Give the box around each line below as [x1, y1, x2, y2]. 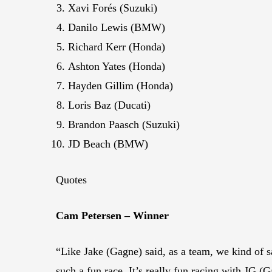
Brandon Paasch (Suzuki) [68, 118, 180, 131]
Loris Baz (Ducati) [68, 98, 151, 111]
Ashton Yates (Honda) [68, 59, 165, 72]
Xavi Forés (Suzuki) [68, 1, 157, 14]
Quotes [56, 173, 87, 186]
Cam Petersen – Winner [56, 209, 169, 222]
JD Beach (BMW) [68, 137, 148, 150]
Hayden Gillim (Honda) [68, 79, 173, 92]
